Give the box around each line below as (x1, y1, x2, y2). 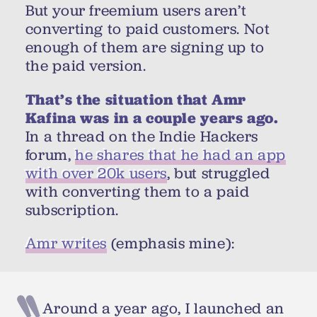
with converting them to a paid (25, 181, 250, 202)
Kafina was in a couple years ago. (25, 108, 279, 127)
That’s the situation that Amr (25, 89, 247, 109)
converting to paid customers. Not (25, 19, 270, 40)
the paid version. (25, 56, 146, 76)
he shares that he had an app (75, 144, 286, 165)
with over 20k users (25, 163, 167, 183)
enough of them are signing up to (25, 38, 265, 58)
